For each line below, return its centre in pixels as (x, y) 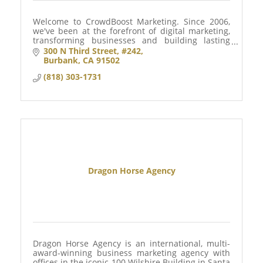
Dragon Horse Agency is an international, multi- (131, 244)
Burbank (60, 60)
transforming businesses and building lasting (131, 41)
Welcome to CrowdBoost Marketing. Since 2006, (131, 22)
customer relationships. (80, 50)
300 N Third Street (80, 51)
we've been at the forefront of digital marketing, (131, 31)
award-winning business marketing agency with (131, 253)
